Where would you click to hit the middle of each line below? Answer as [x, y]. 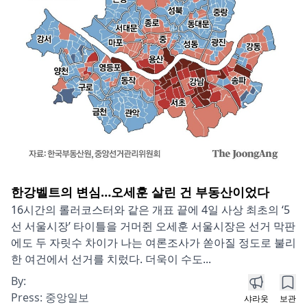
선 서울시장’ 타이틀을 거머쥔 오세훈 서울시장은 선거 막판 [153, 226]
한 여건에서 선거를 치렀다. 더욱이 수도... [111, 259]
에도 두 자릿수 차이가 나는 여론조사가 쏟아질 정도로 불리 [153, 242]
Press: [28, 297]
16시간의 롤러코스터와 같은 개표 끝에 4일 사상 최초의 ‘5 [150, 209]
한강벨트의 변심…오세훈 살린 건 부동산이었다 [140, 192]
